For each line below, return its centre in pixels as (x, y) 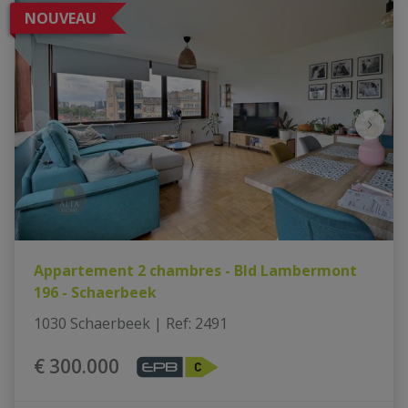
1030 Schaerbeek (92, 323)
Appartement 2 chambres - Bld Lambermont (195, 270)
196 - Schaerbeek (95, 292)
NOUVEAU (61, 18)
